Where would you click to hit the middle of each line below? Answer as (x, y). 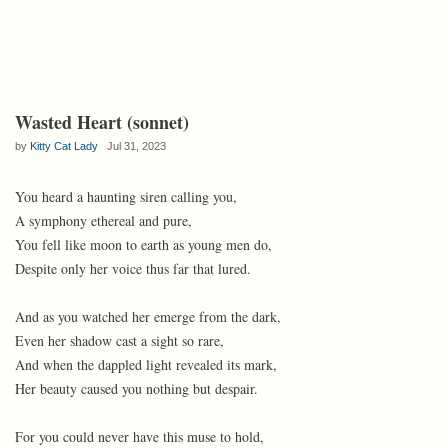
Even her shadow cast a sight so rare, (119, 340)
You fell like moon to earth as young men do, (143, 244)
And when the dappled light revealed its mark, (146, 364)
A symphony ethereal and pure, (103, 220)
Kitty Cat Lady (64, 146)
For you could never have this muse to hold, (139, 436)
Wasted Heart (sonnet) (102, 122)
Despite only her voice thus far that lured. (133, 268)
